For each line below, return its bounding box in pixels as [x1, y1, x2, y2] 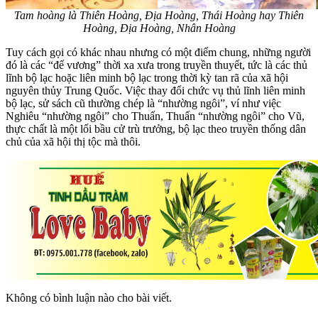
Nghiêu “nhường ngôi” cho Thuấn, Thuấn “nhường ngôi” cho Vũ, [6, 109, 305, 122]
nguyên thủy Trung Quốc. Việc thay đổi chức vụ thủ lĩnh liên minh [6, 84, 305, 97]
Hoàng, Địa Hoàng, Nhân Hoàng [82, 21, 236, 34]
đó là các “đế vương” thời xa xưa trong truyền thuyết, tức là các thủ [6, 58, 307, 71]
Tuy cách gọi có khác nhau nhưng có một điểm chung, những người [6, 45, 311, 58]
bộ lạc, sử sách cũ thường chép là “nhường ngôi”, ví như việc [6, 97, 281, 109]
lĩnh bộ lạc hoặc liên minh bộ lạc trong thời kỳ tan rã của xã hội [6, 71, 288, 84]
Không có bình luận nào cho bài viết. [6, 291, 172, 304]
